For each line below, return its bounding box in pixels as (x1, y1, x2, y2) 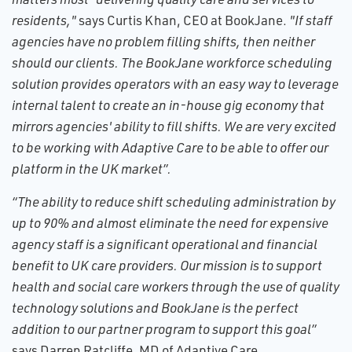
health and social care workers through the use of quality (12, 278, 339, 295)
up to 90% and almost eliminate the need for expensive (12, 214, 328, 231)
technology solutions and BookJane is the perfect (12, 299, 299, 316)
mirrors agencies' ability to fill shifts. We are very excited (12, 118, 336, 134)
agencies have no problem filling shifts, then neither (12, 33, 315, 49)
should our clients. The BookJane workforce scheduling (12, 54, 332, 71)
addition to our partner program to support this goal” (12, 321, 316, 337)
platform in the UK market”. (12, 160, 171, 177)
